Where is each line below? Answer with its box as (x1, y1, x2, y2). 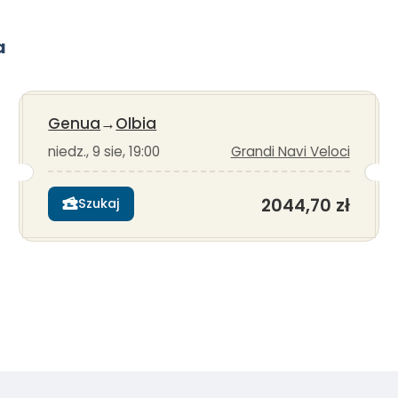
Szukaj (78, 195, 121, 212)
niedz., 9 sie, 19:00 (48, 142, 161, 162)
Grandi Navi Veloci (230, 142, 350, 162)
